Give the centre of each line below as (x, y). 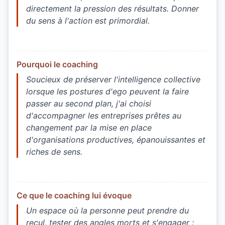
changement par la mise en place (89, 128)
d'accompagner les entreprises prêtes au (104, 116)
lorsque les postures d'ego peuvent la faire (107, 92)
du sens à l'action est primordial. (88, 21)
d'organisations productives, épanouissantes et (116, 140)
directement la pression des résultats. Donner (113, 9)
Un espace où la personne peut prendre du (107, 211)
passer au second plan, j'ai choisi (89, 104)
